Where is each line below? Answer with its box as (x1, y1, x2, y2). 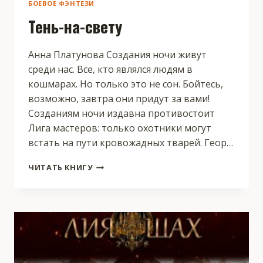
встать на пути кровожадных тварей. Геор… (28, 136, 233, 150)
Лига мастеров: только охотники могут (28, 122, 211, 135)
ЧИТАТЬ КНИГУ (28, 162, 93, 173)
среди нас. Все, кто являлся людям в (28, 63, 193, 76)
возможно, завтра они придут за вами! (28, 92, 210, 106)
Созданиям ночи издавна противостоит (28, 107, 215, 120)
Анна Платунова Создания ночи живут (28, 48, 207, 62)
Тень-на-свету (28, 15, 122, 39)
